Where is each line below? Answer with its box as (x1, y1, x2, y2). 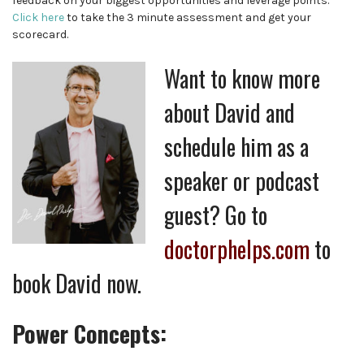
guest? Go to (164, 198, 268, 232)
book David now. (12, 266, 141, 301)
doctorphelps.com (164, 232, 310, 266)
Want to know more (164, 62, 321, 96)
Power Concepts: (12, 316, 167, 350)
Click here (12, 11, 64, 25)
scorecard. (12, 28, 68, 42)
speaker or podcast (164, 164, 320, 198)
